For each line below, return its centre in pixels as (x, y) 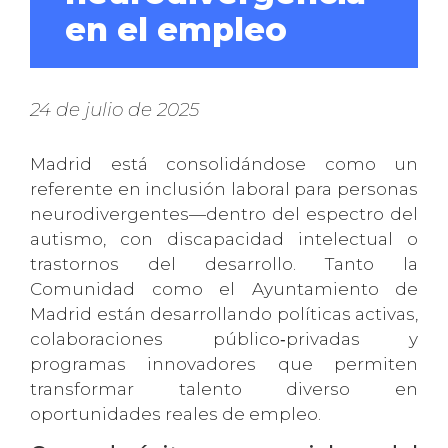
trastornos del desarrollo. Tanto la (224, 264)
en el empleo (176, 29)
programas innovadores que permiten (224, 364)
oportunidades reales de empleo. (175, 414)
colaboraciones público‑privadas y (224, 339)
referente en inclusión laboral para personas (224, 189)
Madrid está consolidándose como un (224, 164)
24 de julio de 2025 (114, 109)
